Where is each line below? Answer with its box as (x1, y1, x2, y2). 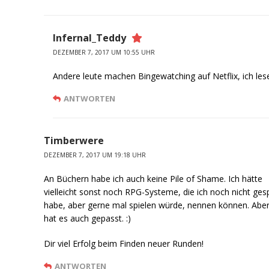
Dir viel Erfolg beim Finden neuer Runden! (44, 238, 204, 250)
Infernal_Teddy (53, 31, 127, 45)
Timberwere (44, 134, 104, 148)
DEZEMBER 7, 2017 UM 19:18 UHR (44, 151, 147, 160)
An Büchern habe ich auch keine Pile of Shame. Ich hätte (44, 173, 263, 185)
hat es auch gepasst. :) (44, 213, 131, 225)
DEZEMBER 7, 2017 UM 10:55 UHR (53, 48, 156, 57)
